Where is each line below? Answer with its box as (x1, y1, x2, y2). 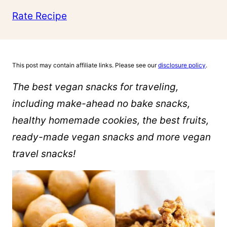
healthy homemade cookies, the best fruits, (12, 114, 209, 126)
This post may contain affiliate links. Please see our (12, 61, 158, 69)
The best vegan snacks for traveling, (12, 81, 178, 93)
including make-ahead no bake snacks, (12, 97, 190, 109)
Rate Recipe (12, 10, 67, 22)
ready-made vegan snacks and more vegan (12, 131, 211, 143)
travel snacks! (12, 147, 75, 160)
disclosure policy (158, 61, 206, 69)
